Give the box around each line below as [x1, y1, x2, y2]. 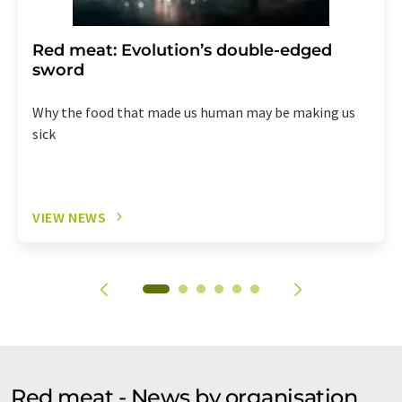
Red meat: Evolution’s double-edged [32, 39, 332, 60]
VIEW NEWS [32, 207, 107, 226]
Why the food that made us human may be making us [32, 102, 355, 121]
